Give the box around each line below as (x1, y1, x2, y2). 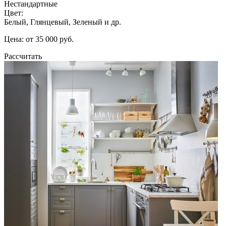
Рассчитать (4, 51, 42, 61)
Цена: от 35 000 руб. (4, 34, 74, 43)
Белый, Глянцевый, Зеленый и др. (4, 17, 121, 26)
